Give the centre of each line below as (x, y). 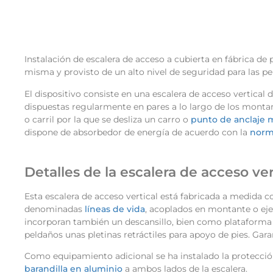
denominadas (55, 209)
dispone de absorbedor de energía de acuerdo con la (137, 132)
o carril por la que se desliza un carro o (106, 119)
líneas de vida (115, 209)
